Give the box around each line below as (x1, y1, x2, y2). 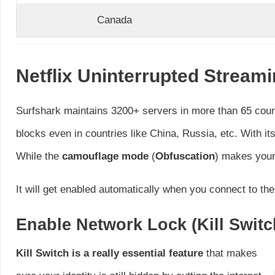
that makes (203, 247, 257, 259)
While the (16, 150, 62, 162)
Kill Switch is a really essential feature (16, 247, 203, 259)
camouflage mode (62, 150, 149, 162)
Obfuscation (155, 150, 215, 162)
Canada (96, 14, 132, 26)
